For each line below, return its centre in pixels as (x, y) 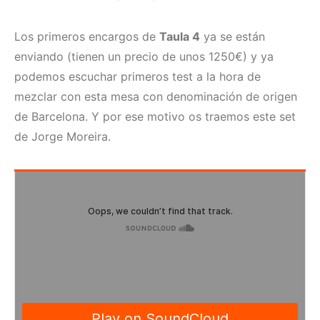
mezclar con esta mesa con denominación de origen (156, 96)
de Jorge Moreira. (62, 136)
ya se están (232, 36)
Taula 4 (180, 36)
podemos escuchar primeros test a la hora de (137, 76)
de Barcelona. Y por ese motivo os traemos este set (155, 116)
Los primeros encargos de (87, 36)
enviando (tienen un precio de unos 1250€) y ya (144, 56)
